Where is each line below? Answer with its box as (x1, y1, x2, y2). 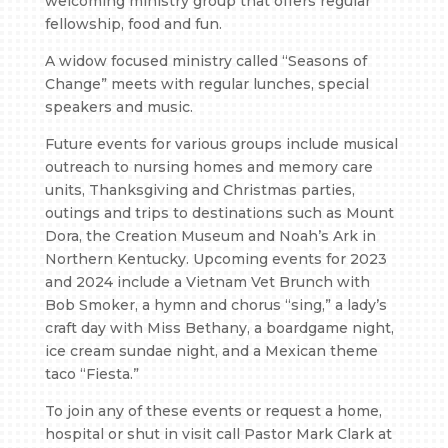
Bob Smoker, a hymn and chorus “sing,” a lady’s (44, 296, 387, 315)
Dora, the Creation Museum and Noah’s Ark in (44, 227, 376, 246)
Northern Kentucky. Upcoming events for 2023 (44, 250, 387, 269)
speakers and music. (44, 98, 193, 117)
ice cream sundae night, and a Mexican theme (44, 342, 378, 361)
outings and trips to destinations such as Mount (44, 204, 394, 223)
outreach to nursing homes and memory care (44, 158, 373, 177)
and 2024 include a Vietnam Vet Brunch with (44, 273, 370, 292)
